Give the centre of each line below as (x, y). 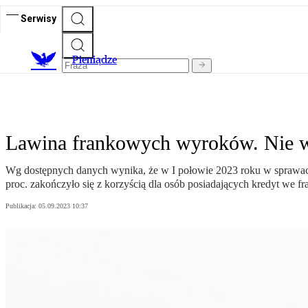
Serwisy (38, 18)
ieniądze (98, 60)
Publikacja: (22, 206)
